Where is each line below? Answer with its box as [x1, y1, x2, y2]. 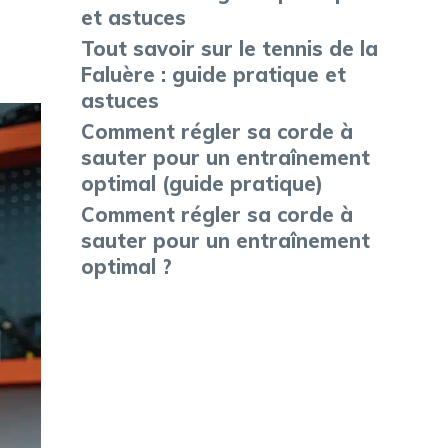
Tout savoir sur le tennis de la [81, 36, 378, 61]
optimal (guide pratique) [81, 171, 323, 196]
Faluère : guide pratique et [81, 62, 346, 87]
